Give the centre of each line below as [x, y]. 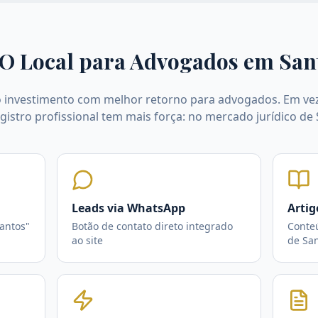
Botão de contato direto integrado [152, 226]
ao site [87, 240]
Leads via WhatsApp [128, 208]
